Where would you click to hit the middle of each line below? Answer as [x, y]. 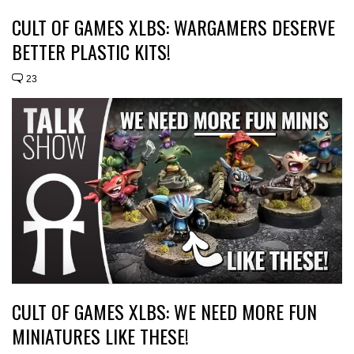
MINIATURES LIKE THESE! [100, 336]
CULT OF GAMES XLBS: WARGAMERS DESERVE [173, 27]
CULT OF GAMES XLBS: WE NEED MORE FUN [164, 312]
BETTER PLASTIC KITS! [91, 52]
